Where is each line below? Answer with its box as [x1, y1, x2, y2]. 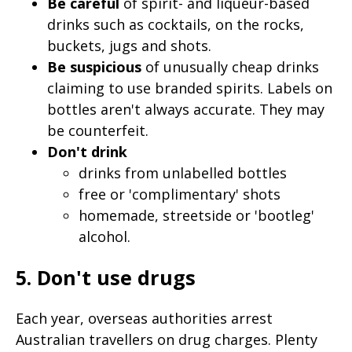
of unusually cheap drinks [141, 57, 319, 76]
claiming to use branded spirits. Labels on [47, 78, 332, 97]
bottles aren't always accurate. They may [47, 99, 324, 119]
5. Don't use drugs [16, 264, 196, 291]
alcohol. [79, 226, 130, 246]
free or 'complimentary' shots [79, 184, 280, 203]
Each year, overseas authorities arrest [16, 309, 273, 328]
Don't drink [47, 141, 127, 161]
